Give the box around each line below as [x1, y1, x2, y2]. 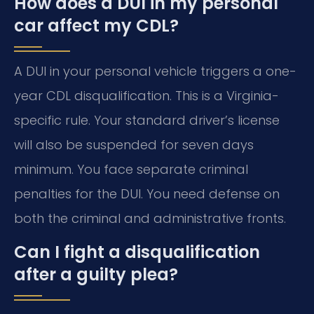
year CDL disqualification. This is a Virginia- [14, 87, 279, 105]
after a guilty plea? [14, 262, 178, 286]
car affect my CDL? [14, 14, 179, 38]
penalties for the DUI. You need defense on [14, 185, 280, 203]
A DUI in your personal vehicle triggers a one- [14, 62, 296, 81]
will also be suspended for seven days [14, 136, 254, 154]
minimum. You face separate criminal [14, 161, 248, 179]
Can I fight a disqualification [14, 240, 260, 264]
